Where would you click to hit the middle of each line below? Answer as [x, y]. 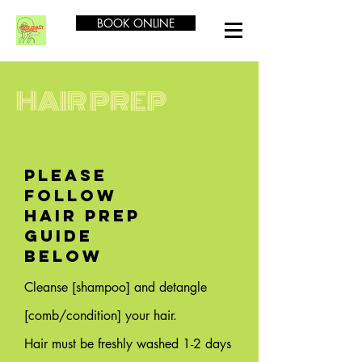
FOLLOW [71, 195]
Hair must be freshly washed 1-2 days [128, 344]
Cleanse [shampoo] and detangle [116, 287]
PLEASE [66, 175]
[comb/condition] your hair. [101, 316]
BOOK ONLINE [136, 23]
